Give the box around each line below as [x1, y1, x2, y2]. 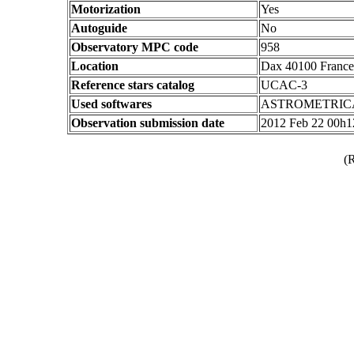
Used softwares [71, 97, 152, 111]
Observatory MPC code [71, 40, 198, 54]
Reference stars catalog [71, 78, 194, 92]
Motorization [71, 2, 141, 16]
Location [71, 59, 119, 73]
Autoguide [71, 21, 127, 35]
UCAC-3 [261, 78, 307, 92]
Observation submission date [71, 116, 224, 130]
